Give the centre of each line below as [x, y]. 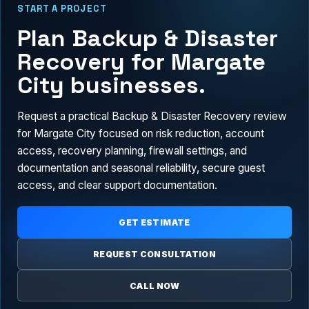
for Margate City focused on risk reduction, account [141, 134]
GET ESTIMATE [154, 222]
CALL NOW [154, 286]
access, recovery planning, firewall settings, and [132, 151]
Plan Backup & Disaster [148, 38]
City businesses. [111, 85]
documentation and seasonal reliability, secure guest [141, 168]
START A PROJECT [62, 8]
